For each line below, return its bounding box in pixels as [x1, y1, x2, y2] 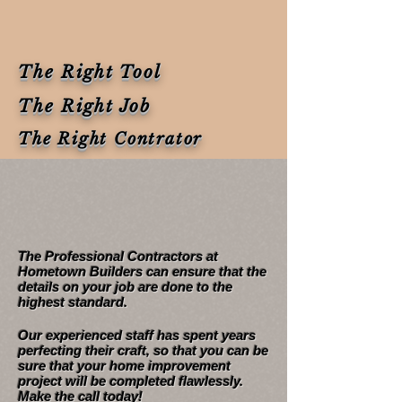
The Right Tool [18, 62, 162, 83]
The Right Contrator [18, 129, 203, 149]
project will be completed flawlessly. [18, 373, 243, 389]
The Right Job [18, 96, 151, 117]
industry [198, 208, 269, 240]
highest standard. [18, 294, 127, 310]
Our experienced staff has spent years [18, 328, 256, 343]
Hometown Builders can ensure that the [18, 264, 267, 279]
